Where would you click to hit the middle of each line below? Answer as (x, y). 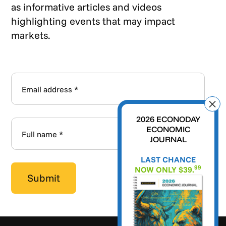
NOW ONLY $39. (164, 169)
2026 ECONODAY (168, 119)
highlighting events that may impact (93, 21)
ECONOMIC (168, 129)
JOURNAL (168, 139)
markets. (31, 35)
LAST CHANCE (168, 159)
